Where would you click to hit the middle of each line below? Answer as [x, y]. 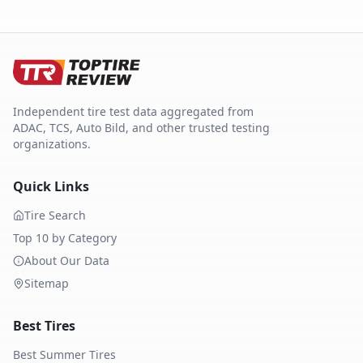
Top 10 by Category [65, 238]
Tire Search [55, 215]
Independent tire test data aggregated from [133, 111]
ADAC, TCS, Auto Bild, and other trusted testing [141, 128]
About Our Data [67, 261]
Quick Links [51, 186]
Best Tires [44, 326]
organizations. [52, 144]
